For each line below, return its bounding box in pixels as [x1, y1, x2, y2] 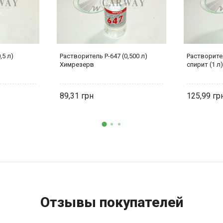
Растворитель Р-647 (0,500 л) [60, 52, 147, 60]
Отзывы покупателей [40, 194, 183, 211]
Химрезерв [60, 60, 94, 68]
